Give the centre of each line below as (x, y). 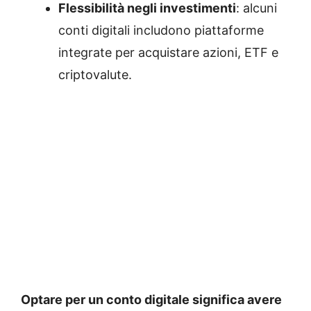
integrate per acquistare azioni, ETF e (168, 52)
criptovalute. (95, 75)
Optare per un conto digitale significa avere (151, 300)
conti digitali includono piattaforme (161, 30)
